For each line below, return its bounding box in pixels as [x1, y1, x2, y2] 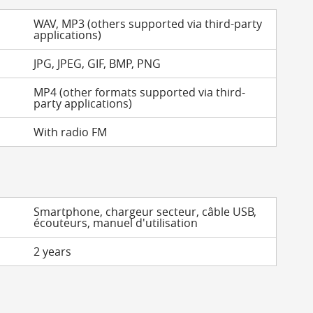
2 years [34, 244, 72, 259]
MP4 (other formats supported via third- [34, 85, 246, 100]
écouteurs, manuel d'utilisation [34, 215, 198, 231]
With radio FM [34, 124, 108, 140]
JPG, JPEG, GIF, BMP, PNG [34, 56, 161, 71]
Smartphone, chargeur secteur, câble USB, [34, 204, 257, 219]
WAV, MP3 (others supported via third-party [34, 16, 263, 31]
